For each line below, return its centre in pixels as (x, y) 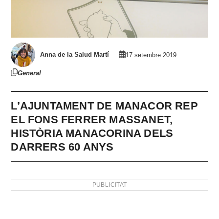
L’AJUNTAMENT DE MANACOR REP (104, 106)
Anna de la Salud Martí (75, 55)
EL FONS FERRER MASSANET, (92, 119)
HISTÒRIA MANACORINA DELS (92, 133)
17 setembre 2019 (151, 55)
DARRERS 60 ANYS (62, 147)
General (30, 73)
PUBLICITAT (109, 185)
